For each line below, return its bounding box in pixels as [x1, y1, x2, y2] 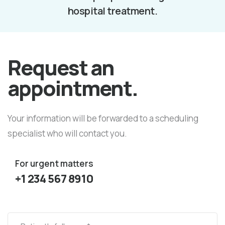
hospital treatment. [67, 4, 158, 18]
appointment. [8, 74, 138, 102]
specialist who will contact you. [8, 128, 127, 140]
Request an [8, 53, 114, 82]
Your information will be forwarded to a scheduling [8, 113, 198, 125]
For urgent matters [15, 158, 93, 170]
